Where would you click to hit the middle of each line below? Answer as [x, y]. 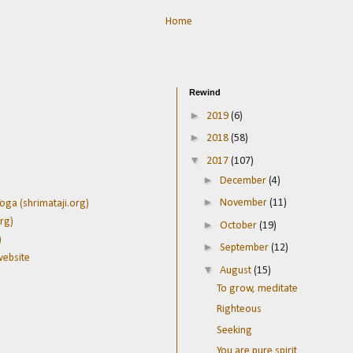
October [239, 225]
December [244, 180]
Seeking [234, 330]
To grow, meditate [257, 288]
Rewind [205, 93]
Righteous [239, 310]
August [236, 270]
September [245, 248]
